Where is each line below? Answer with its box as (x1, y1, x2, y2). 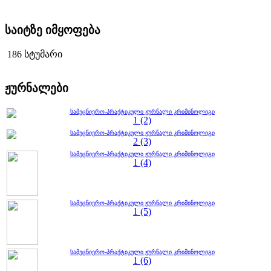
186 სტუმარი (5, 48, 65, 59)
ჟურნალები (5, 82, 68, 95)
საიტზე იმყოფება (5, 24, 100, 37)
